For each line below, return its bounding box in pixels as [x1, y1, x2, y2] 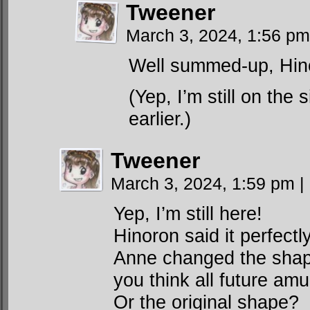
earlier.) [129, 108, 191, 129]
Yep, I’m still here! [113, 203, 262, 224]
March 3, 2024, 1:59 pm [111, 174, 300, 193]
